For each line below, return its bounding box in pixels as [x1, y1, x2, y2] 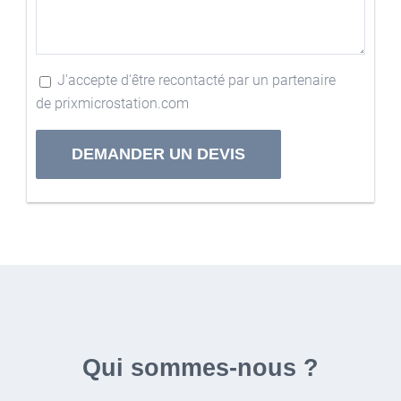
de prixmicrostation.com [36, 95, 189, 113]
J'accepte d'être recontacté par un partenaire [57, 72, 336, 90]
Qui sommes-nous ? [82, 354, 319, 382]
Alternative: [36, 196, 106, 214]
